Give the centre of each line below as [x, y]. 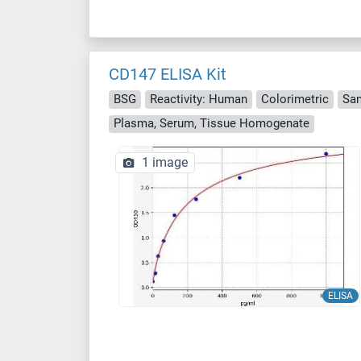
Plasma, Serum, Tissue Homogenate [212, 124]
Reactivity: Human [199, 99]
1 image [165, 162]
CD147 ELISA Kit [168, 74]
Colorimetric [295, 99]
